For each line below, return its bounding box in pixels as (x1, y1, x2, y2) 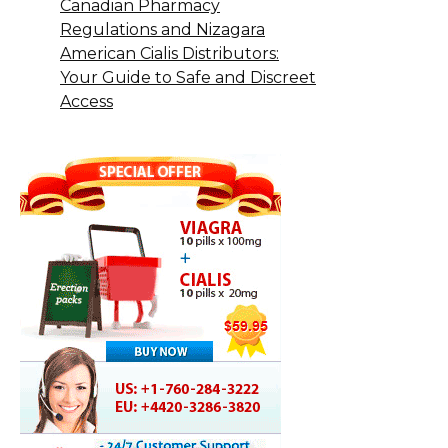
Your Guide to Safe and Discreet (60, 67, 316, 87)
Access (60, 91, 113, 111)
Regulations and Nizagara (60, 19, 265, 39)
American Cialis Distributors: (60, 43, 279, 63)
